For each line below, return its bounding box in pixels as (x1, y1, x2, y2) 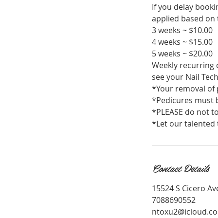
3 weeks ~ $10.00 (152, 24, 213, 36)
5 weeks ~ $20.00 (152, 48, 213, 59)
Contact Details (152, 160, 209, 176)
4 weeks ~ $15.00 (152, 36, 213, 47)
